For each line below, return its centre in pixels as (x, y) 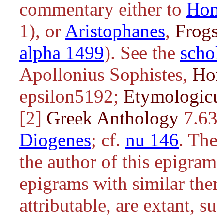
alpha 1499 (62, 53)
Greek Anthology (113, 118)
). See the (142, 53)
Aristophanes (115, 31)
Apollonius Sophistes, (106, 74)
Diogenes (55, 140)
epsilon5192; (71, 96)
